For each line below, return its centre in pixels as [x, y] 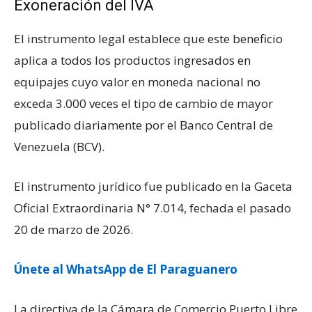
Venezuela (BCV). [59, 147]
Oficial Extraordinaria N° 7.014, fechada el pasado [153, 208]
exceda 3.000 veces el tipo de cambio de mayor [143, 104]
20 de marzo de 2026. [73, 230]
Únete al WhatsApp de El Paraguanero [126, 270]
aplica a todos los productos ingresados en [132, 61]
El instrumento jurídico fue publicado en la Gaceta [153, 187]
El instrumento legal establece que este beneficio [148, 39]
